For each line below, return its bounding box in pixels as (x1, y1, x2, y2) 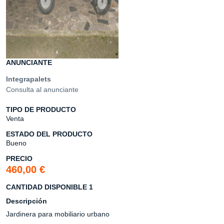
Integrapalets (6, 75, 51, 83)
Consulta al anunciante (6, 85, 78, 93)
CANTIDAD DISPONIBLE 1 (6, 183, 95, 191)
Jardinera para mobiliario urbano (6, 210, 109, 218)
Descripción (6, 197, 47, 205)
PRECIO (6, 154, 32, 162)
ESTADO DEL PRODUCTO (6, 130, 92, 138)
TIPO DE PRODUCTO (6, 105, 76, 113)
